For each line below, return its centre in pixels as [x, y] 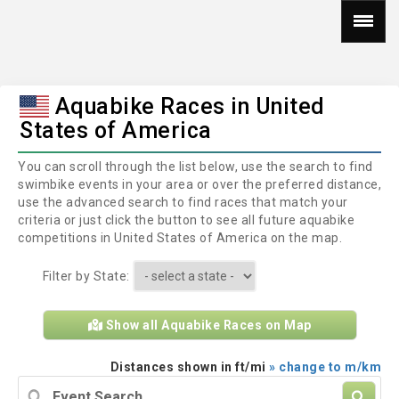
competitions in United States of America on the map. [180, 238]
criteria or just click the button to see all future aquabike [186, 220]
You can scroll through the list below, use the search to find [195, 167]
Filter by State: [87, 276]
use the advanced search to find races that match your [183, 202]
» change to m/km [325, 367]
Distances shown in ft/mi [189, 367]
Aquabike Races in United [187, 106]
